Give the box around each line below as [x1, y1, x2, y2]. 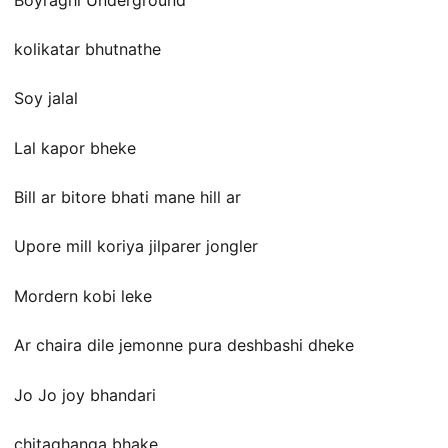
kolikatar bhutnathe [14, 38, 161, 59]
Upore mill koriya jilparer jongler [14, 236, 258, 257]
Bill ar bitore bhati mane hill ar [14, 187, 241, 208]
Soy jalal [14, 88, 78, 109]
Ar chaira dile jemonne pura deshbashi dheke [14, 335, 354, 356]
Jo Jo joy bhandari [14, 384, 156, 405]
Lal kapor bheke [14, 137, 136, 158]
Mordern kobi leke [14, 285, 152, 306]
